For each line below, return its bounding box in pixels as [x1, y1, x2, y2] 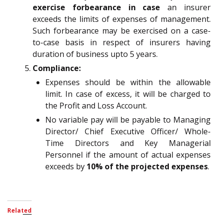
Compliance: [33, 62, 81, 73]
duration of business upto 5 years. [33, 48, 158, 59]
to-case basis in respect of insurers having [33, 36, 211, 48]
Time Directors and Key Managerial [45, 137, 211, 148]
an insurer [160, 1, 211, 13]
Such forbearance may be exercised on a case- [33, 25, 211, 36]
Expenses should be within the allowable [45, 76, 211, 88]
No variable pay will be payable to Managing [45, 114, 211, 125]
